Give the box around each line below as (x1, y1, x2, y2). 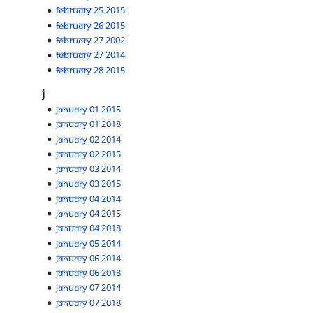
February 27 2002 (56, 34, 126, 47)
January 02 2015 (56, 147, 122, 160)
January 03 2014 (56, 162, 122, 175)
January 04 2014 (56, 191, 122, 205)
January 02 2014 (56, 132, 122, 145)
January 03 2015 (56, 177, 122, 190)
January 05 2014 (56, 236, 122, 249)
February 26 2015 (56, 18, 126, 31)
